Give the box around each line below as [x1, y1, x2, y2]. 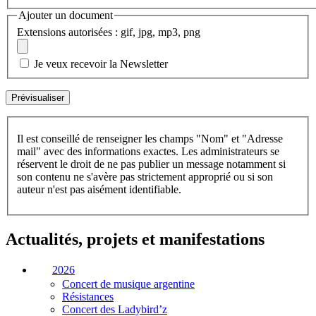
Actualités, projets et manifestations [6, 230, 265, 249]
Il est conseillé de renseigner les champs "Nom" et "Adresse [17, 133, 283, 145]
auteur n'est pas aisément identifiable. [17, 183, 181, 196]
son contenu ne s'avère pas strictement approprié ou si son [17, 171, 273, 183]
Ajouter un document [18, 9, 113, 22]
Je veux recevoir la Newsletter [34, 57, 168, 70]
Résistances [62, 290, 114, 303]
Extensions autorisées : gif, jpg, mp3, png [17, 25, 200, 38]
